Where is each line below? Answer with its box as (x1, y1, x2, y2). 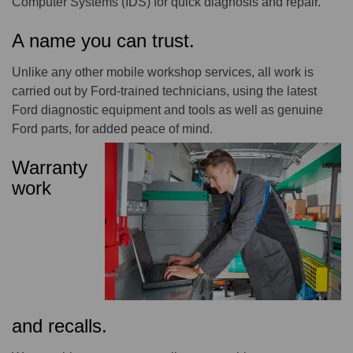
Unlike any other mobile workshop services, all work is (12, 65, 314, 80)
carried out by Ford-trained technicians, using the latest (12, 84, 317, 98)
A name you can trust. (12, 30, 195, 52)
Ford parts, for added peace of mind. (12, 122, 213, 136)
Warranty (12, 157, 87, 179)
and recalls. (12, 315, 107, 337)
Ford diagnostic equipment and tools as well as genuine (12, 103, 323, 117)
